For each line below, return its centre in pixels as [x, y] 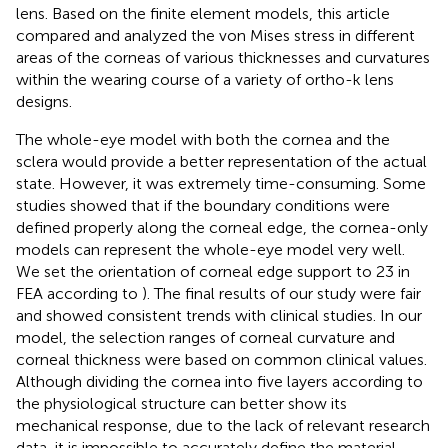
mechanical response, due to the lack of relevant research [223, 425]
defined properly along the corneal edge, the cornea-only [222, 227]
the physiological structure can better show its [181, 403]
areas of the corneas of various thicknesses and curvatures [223, 57]
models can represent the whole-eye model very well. [210, 249]
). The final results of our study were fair [281, 293]
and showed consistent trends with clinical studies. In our [219, 315]
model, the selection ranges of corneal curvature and [205, 337]
